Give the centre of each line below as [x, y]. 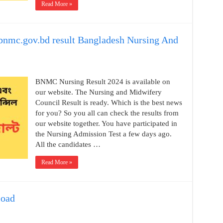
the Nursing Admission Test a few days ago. [103, 134]
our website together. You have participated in [106, 123]
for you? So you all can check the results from [107, 113]
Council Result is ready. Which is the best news [109, 103]
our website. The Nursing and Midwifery [98, 92]
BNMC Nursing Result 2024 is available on [103, 82]
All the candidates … [68, 144]
